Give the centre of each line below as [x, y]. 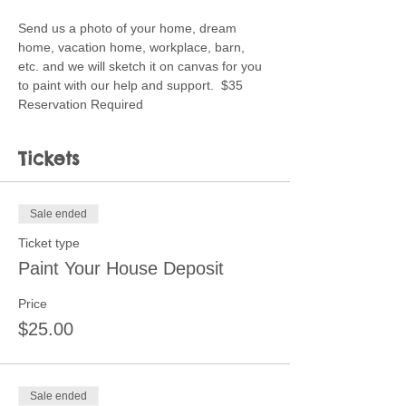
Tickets [49, 158]
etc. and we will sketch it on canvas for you [142, 66]
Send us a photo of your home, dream [129, 28]
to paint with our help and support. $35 [132, 85]
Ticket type [49, 243]
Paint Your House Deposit [121, 268]
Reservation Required [81, 104]
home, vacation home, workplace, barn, [133, 47]
